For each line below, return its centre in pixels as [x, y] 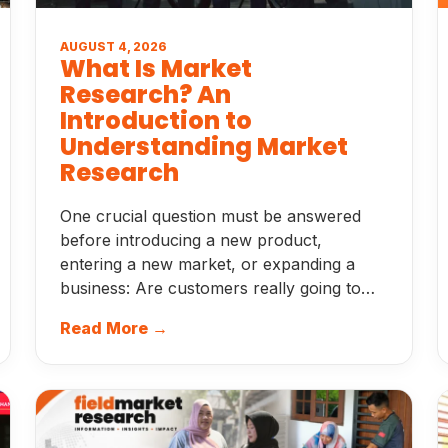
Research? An [146, 94]
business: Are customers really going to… [218, 288]
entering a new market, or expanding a [208, 264]
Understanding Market [204, 146]
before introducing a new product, [191, 240]
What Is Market [156, 68]
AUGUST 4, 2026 [114, 46]
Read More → [114, 328]
